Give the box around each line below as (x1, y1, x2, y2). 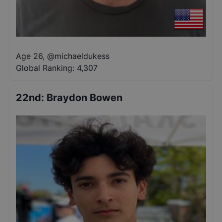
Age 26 (16, 51, 43, 61)
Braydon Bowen (47, 92, 122, 104)
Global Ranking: (16, 63, 74, 73)
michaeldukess (55, 51, 110, 61)
